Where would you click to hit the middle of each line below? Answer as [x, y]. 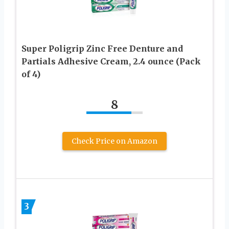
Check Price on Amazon [114, 141]
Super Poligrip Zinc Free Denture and [102, 48]
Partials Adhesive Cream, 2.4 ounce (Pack [111, 61]
